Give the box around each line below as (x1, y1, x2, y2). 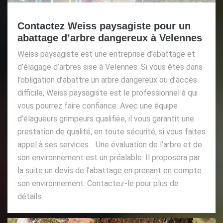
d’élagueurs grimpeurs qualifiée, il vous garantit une (17, 113, 194, 123)
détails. (17, 191, 43, 201)
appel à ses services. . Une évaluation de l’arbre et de (17, 139, 202, 149)
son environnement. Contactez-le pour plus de (17, 178, 179, 188)
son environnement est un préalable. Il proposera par (17, 152, 200, 162)
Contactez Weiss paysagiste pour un (17, 20, 191, 31)
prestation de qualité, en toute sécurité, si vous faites (17, 126, 206, 136)
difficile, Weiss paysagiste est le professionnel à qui (17, 88, 198, 98)
